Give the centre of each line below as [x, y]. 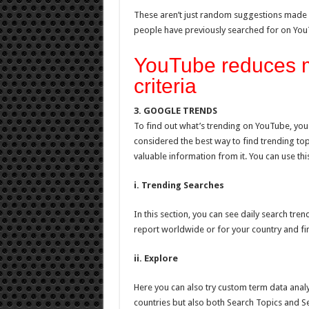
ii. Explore [156, 258]
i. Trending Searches [179, 185]
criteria [165, 86]
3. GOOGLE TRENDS [175, 111]
